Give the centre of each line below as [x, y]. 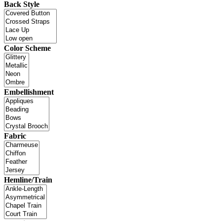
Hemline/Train [28, 180]
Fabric [15, 136]
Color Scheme [27, 48]
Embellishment [29, 92]
